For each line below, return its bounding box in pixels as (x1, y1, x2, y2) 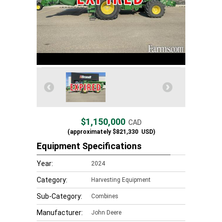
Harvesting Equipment (91, 176, 151, 183)
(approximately (67, 128, 111, 135)
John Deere (91, 209, 121, 216)
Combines (91, 193, 118, 200)
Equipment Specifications (37, 141, 142, 151)
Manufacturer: (37, 209, 83, 217)
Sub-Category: (37, 192, 82, 200)
